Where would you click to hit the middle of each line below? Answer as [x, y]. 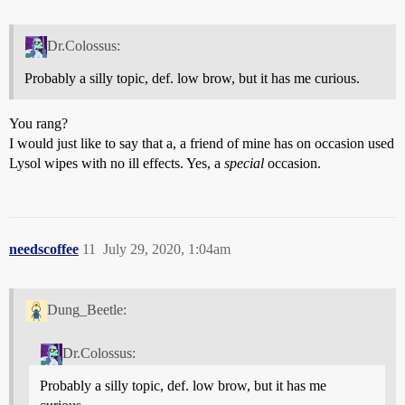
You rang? [38, 123]
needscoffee [44, 249]
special [244, 163]
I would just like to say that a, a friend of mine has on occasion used [202, 143]
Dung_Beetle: [86, 309]
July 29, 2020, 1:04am [167, 249]
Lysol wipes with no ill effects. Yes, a [117, 163]
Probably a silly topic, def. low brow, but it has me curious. [192, 78]
